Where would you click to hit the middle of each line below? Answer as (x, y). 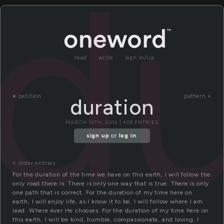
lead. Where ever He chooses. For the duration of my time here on (111, 211)
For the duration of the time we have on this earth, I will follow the (112, 175)
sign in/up (139, 58)
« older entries (34, 163)
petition (30, 96)
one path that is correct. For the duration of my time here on (102, 193)
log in (127, 136)
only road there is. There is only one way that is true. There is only (111, 184)
